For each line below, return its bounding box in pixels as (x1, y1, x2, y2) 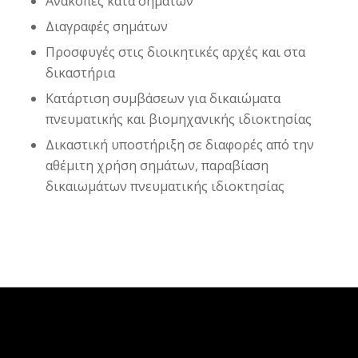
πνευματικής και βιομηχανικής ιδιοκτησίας (45, 110, 312, 129)
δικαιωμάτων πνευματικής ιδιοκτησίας (45, 177, 284, 196)
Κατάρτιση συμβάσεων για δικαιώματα (45, 89, 280, 108)
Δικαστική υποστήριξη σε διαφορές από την (45, 136, 314, 154)
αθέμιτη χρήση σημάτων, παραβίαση (45, 157, 268, 175)
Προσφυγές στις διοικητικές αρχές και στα (45, 43, 305, 62)
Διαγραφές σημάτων (45, 18, 168, 36)
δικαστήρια (45, 64, 115, 82)
